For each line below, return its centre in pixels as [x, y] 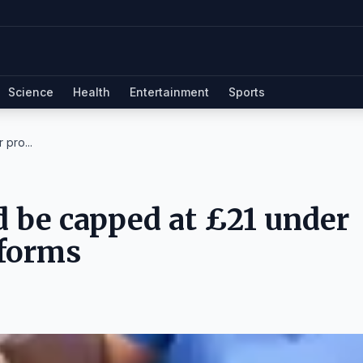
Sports [247, 92]
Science [31, 92]
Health [92, 92]
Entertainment [169, 92]
